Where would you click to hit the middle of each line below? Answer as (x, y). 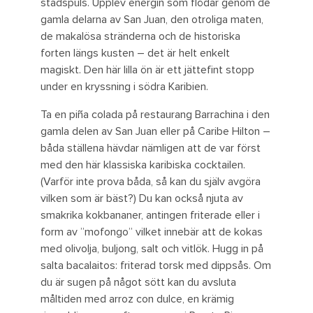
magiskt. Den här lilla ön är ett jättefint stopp (147, 70)
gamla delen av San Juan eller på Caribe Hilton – (155, 132)
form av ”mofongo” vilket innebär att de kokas (152, 232)
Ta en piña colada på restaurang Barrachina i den (155, 115)
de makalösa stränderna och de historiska (140, 37)
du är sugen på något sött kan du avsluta (138, 283)
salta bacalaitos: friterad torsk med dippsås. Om (156, 266)
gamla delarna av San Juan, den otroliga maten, (152, 20)
